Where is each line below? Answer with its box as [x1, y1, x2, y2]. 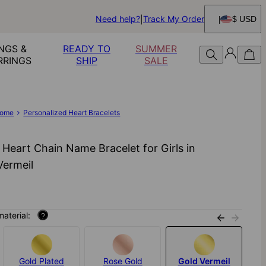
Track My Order [143, 14, 204, 24]
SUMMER [135, 43, 177, 55]
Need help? [96, 14, 140, 24]
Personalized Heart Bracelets [23, 108, 121, 117]
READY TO [62, 43, 110, 55]
